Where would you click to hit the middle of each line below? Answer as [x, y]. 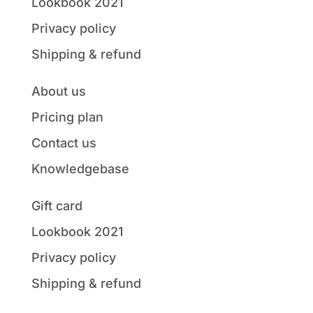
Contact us [64, 143]
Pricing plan [67, 117]
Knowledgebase [80, 169]
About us [58, 92]
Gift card [57, 206]
